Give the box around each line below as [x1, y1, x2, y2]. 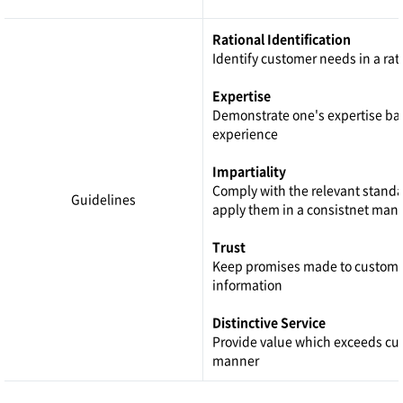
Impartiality [212, 162, 286, 180]
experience [212, 124, 278, 142]
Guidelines [71, 190, 136, 208]
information [212, 275, 282, 293]
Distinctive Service [212, 313, 326, 331]
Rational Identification [212, 30, 351, 48]
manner [212, 351, 259, 369]
